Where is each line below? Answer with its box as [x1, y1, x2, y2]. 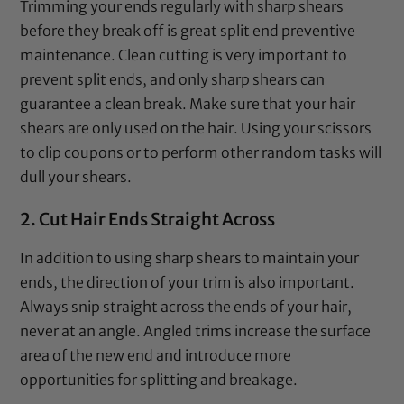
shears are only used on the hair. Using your [20, 118, 318, 137]
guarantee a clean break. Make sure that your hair [20, 94, 356, 113]
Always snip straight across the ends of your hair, [20, 297, 353, 316]
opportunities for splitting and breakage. [20, 370, 298, 389]
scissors [317, 118, 372, 137]
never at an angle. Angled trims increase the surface [20, 321, 372, 340]
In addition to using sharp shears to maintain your [20, 248, 360, 267]
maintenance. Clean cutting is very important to [20, 45, 348, 64]
